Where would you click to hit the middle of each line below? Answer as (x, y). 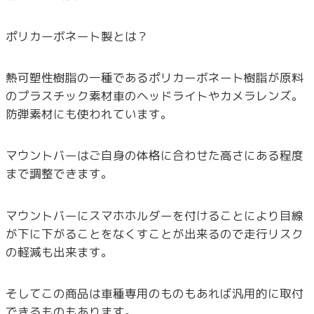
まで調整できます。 (59, 174)
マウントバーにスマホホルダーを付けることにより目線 (155, 215)
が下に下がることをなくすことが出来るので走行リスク (155, 233)
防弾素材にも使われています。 (89, 114)
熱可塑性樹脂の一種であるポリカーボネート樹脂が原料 (155, 78)
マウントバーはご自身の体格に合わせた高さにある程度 (155, 156)
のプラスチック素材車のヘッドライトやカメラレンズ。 (155, 96)
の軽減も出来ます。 (59, 252)
